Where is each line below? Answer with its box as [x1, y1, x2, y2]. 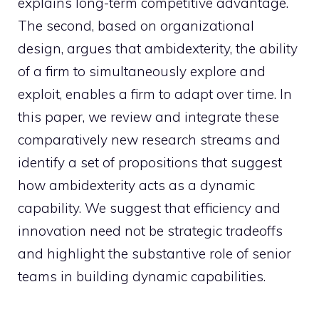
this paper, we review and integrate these [18, 108, 279, 125]
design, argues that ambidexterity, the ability [18, 40, 298, 57]
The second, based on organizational [18, 17, 254, 34]
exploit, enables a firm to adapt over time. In [18, 85, 292, 103]
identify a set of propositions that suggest [18, 154, 282, 171]
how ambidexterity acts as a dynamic [18, 177, 255, 194]
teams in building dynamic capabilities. [18, 268, 266, 285]
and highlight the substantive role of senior [18, 245, 291, 262]
